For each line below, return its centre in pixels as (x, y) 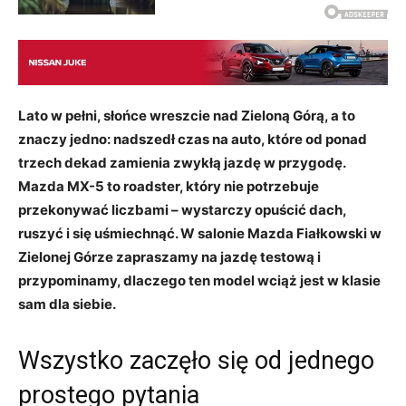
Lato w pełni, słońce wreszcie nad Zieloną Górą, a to (187, 116)
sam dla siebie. (67, 304)
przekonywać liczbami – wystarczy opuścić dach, (182, 210)
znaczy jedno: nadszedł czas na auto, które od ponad (193, 140)
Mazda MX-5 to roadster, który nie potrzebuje (169, 187)
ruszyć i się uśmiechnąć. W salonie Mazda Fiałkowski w (200, 234)
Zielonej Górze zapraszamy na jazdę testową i (169, 257)
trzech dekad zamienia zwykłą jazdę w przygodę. (182, 163)
